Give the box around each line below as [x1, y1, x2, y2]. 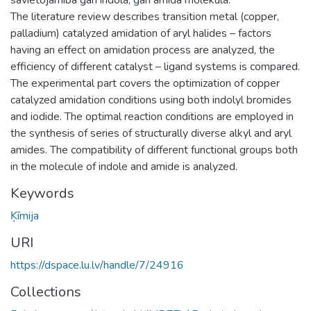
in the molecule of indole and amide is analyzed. [10, 158, 237, 174]
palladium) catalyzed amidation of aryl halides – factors [10, 25, 271, 41]
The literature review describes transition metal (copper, [10, 8, 279, 24]
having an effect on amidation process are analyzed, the [10, 42, 275, 58]
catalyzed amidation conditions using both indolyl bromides [10, 92, 292, 108]
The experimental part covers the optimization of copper [10, 75, 280, 91]
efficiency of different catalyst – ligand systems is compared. [10, 58, 300, 74]
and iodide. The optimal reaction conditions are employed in [10, 108, 294, 124]
